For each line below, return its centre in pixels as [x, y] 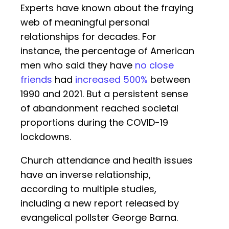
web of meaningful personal [85, 22]
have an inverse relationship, [86, 175]
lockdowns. [46, 137]
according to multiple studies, [88, 189]
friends [36, 80]
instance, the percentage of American [107, 51]
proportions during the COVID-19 [94, 123]
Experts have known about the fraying [107, 8]
